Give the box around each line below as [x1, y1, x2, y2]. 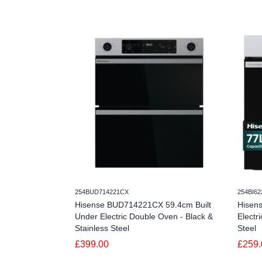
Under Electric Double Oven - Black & [75, 211, 213, 221]
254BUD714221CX [75, 188, 129, 195]
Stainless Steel [75, 223, 129, 233]
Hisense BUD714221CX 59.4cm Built [75, 199, 211, 209]
